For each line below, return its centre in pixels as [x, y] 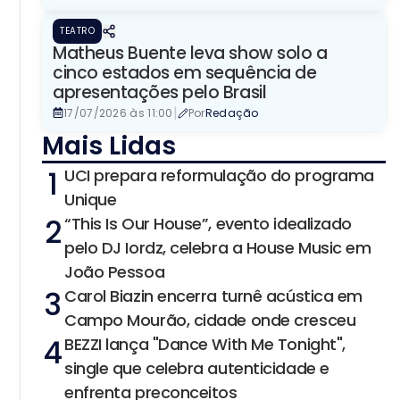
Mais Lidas [109, 146]
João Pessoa [115, 271]
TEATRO [77, 30]
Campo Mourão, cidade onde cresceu [210, 320]
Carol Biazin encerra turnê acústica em [213, 296]
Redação [232, 112]
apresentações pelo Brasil [160, 92]
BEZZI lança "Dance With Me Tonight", [205, 344]
